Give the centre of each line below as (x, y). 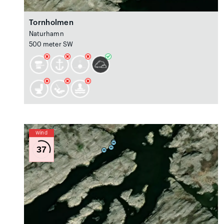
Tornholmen (51, 23)
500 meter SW (51, 45)
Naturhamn (46, 34)
